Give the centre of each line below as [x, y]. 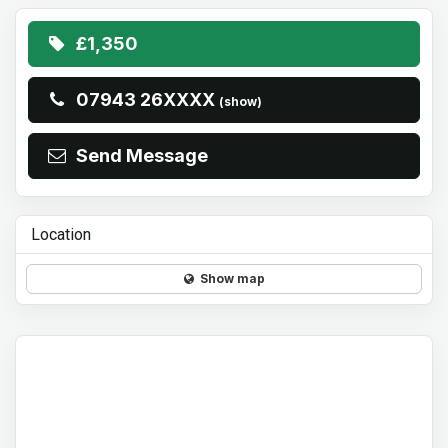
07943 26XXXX [148, 99]
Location [61, 234]
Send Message [138, 155]
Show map [229, 278]
